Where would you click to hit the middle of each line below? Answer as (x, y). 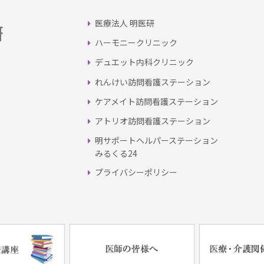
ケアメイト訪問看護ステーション (157, 101)
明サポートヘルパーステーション (157, 141)
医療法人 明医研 (125, 23)
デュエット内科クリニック (145, 62)
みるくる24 (116, 154)
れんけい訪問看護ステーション (153, 82)
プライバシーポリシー (136, 172)
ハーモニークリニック (136, 43)
